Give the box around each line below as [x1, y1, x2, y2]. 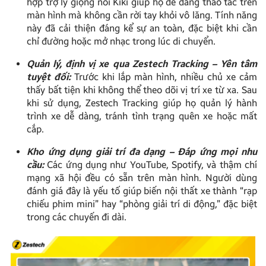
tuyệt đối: [27, 71, 71, 83]
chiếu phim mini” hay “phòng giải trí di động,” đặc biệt [27, 198, 257, 210]
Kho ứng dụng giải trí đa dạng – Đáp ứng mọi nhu [27, 146, 257, 158]
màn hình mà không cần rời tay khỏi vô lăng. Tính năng [27, 9, 257, 21]
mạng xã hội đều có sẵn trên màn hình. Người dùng [27, 172, 257, 184]
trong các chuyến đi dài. [27, 211, 126, 223]
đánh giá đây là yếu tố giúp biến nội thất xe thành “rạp [27, 185, 257, 197]
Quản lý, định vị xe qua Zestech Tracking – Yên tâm [27, 58, 257, 70]
